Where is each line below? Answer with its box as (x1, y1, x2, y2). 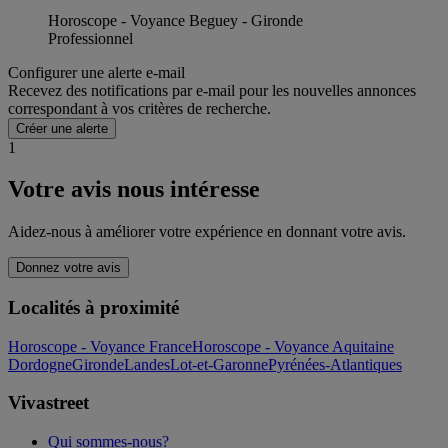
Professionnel (48, 29, 133, 47)
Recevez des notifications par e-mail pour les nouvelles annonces (8, 81, 416, 99)
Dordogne (8, 355, 72, 373)
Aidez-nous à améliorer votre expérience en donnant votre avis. (8, 223, 406, 241)
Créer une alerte (16, 120, 108, 136)
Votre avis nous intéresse (8, 176, 260, 203)
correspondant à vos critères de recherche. (8, 99, 271, 117)
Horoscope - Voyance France (8, 337, 192, 355)
